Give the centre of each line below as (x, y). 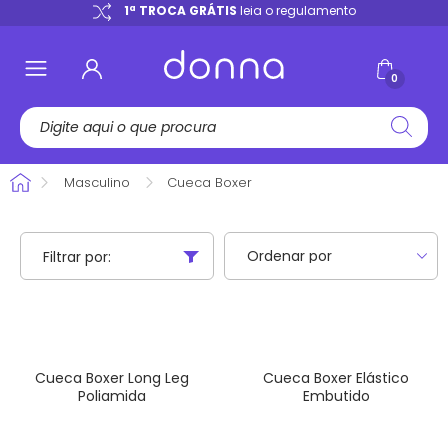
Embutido (336, 396)
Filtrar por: (77, 257)
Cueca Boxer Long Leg (112, 378)
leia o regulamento (296, 11)
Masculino (97, 182)
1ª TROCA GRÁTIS (180, 11)
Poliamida (112, 396)
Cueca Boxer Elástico (336, 378)
